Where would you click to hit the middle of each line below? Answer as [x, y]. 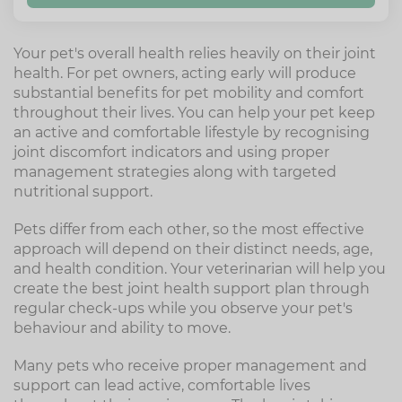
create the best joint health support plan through [192, 288]
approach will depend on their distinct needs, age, [193, 249]
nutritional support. [83, 192]
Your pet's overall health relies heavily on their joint [195, 53]
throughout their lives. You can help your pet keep [194, 113]
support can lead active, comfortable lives [162, 385]
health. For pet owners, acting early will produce [185, 73]
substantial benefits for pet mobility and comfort [189, 93]
